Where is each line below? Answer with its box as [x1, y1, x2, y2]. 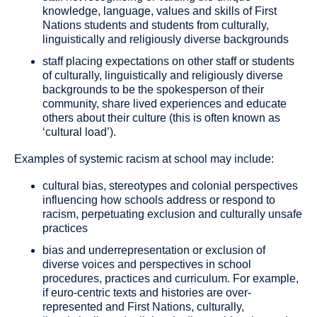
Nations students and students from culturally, [42, 19, 269, 32]
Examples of [14, 153, 79, 166]
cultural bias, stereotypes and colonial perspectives [42, 180, 298, 192]
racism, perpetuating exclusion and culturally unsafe [42, 208, 302, 221]
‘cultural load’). [42, 126, 116, 139]
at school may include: [159, 153, 274, 166]
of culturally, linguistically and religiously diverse [42, 69, 283, 82]
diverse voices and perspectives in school [42, 258, 251, 271]
